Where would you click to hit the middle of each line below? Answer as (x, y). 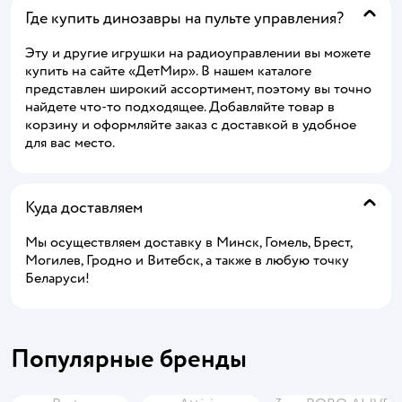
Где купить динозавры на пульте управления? (184, 18)
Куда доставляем (84, 207)
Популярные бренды (129, 358)
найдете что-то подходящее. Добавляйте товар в (180, 106)
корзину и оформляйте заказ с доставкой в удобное (191, 124)
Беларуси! (57, 278)
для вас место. (70, 142)
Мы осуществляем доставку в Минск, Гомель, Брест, (188, 242)
